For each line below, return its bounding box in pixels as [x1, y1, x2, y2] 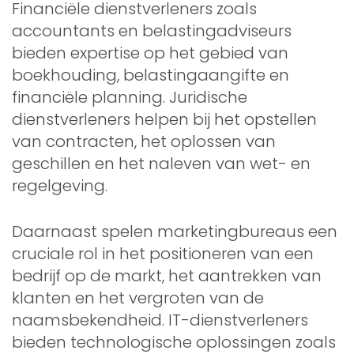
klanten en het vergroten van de [12, 286, 264, 309]
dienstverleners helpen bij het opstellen [12, 107, 317, 130]
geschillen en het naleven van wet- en [12, 152, 311, 175]
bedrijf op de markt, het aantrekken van [12, 264, 322, 287]
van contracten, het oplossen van [12, 130, 276, 153]
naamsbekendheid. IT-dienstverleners [12, 308, 308, 331]
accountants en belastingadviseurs [12, 19, 292, 42]
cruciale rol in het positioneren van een [12, 242, 314, 265]
